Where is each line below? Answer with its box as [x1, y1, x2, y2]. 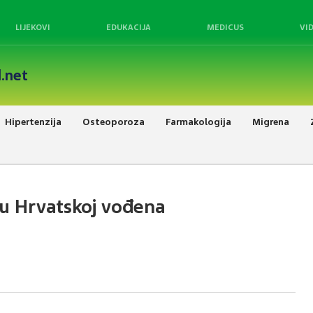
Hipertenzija [5, 115, 61, 128]
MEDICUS [207, 22, 244, 32]
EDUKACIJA [106, 22, 151, 32]
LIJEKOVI [15, 22, 50, 32]
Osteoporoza [82, 115, 145, 128]
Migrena [252, 115, 289, 128]
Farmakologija [166, 115, 231, 128]
